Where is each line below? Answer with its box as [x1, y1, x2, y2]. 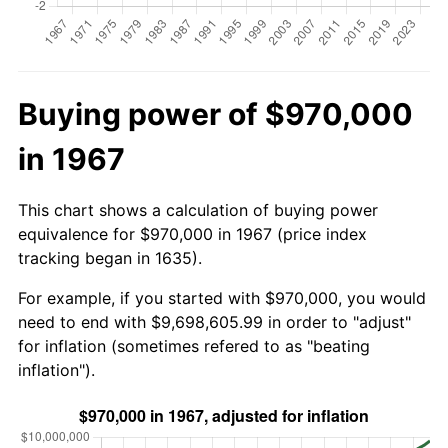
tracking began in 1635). [18, 247, 202, 268]
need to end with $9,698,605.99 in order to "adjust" [18, 311, 411, 332]
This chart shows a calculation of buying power [18, 199, 378, 220]
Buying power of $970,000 [18, 95, 413, 132]
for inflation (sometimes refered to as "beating [18, 335, 370, 356]
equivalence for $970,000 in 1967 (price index [18, 223, 367, 244]
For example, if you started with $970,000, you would [18, 287, 426, 308]
